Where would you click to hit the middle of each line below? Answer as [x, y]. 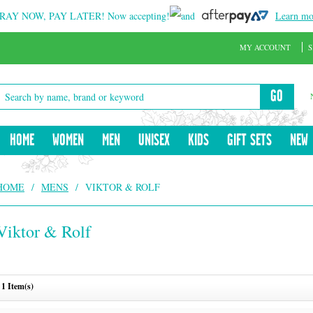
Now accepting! [139, 16]
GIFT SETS [249, 140]
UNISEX [154, 140]
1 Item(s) [17, 286]
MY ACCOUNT [265, 47]
